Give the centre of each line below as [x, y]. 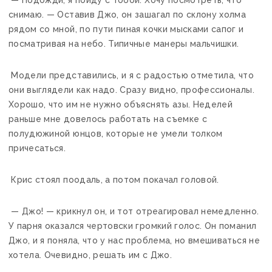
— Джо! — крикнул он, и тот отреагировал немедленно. [134, 211]
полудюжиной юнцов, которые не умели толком [116, 133]
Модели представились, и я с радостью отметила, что [131, 75]
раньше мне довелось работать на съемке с [108, 119]
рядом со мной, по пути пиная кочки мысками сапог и [126, 29]
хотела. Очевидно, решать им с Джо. [90, 255]
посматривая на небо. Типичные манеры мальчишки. [124, 43]
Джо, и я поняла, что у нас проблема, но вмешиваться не [134, 240]
